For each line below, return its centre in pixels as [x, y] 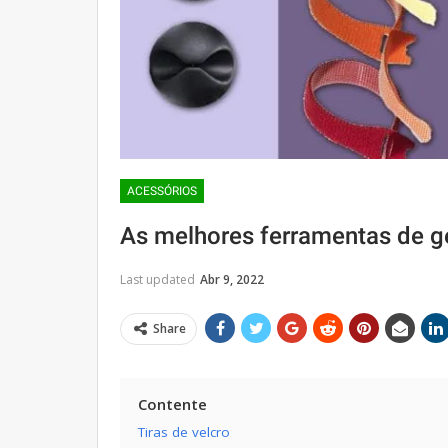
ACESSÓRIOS [162, 190]
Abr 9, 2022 [232, 279]
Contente [172, 403]
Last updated [159, 279]
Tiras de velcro [184, 431]
